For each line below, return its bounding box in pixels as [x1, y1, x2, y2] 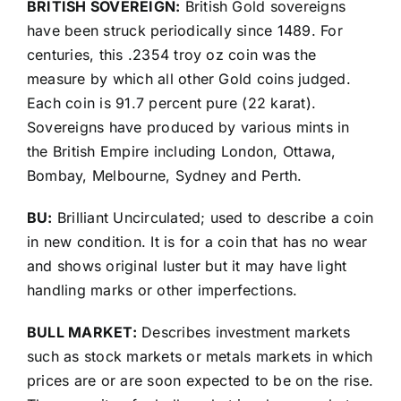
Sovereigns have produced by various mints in [26, 118, 350, 137]
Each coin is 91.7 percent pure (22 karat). [26, 94, 317, 113]
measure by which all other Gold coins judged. [26, 70, 351, 89]
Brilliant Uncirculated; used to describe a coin [52, 209, 374, 227]
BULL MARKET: [26, 323, 137, 342]
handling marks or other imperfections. [26, 281, 298, 300]
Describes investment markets [136, 323, 350, 342]
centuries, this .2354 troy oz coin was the [26, 46, 317, 64]
